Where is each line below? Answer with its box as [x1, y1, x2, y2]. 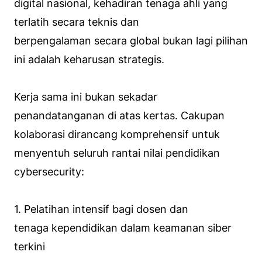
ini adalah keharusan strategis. [14, 53, 164, 65]
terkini [14, 240, 45, 253]
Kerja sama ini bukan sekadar [14, 90, 157, 103]
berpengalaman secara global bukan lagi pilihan [14, 34, 248, 47]
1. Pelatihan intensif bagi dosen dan [14, 202, 188, 215]
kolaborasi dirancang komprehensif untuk [14, 127, 220, 140]
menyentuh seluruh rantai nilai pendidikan [14, 146, 220, 159]
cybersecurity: [14, 165, 84, 178]
